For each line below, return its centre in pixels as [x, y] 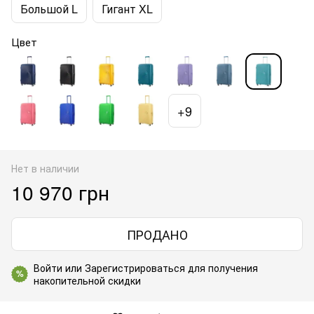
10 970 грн [60, 192]
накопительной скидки [87, 280]
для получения [221, 267]
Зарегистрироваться [135, 267]
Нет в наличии [45, 168]
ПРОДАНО [157, 234]
